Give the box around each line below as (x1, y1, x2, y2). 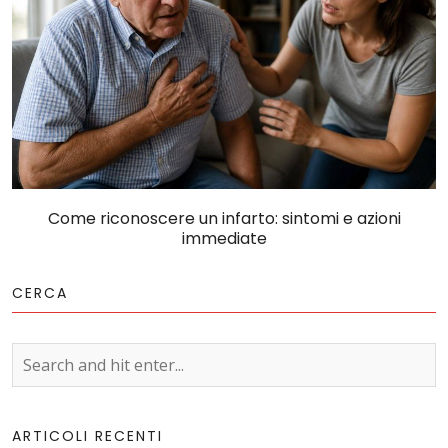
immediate (181, 227, 267, 250)
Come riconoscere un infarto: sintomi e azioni (47, 207, 401, 230)
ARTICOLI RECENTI (12, 426, 163, 446)
